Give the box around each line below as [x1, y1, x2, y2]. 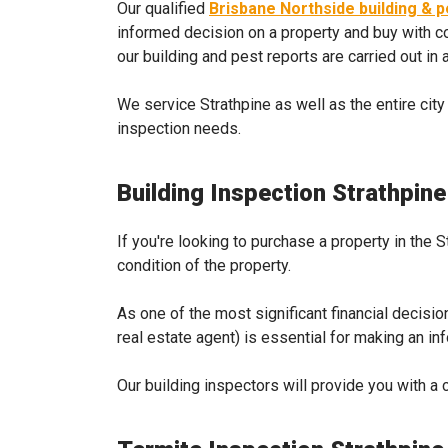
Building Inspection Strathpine [117, 179, 446, 207]
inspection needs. [117, 119, 241, 138]
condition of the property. [117, 256, 291, 275]
